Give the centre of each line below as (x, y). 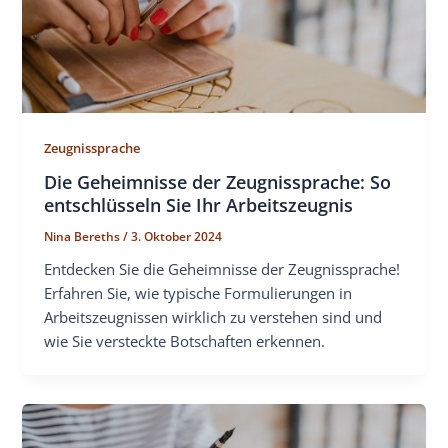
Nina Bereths (84, 235)
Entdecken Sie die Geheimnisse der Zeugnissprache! (222, 268)
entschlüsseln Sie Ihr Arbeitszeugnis (199, 204)
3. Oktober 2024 (177, 235)
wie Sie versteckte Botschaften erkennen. (185, 340)
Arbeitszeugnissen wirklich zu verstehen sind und (213, 316)
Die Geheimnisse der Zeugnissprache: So (218, 181)
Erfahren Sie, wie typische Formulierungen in (198, 292)
